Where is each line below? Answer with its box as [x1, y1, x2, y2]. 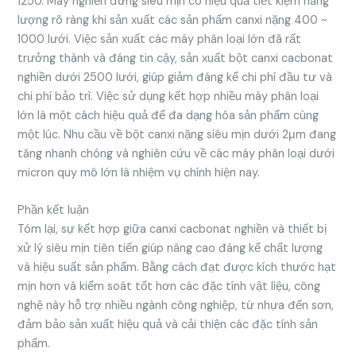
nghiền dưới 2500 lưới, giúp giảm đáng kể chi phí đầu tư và [17, 69, 333, 85]
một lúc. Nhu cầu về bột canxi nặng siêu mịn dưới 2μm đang [17, 126, 337, 142]
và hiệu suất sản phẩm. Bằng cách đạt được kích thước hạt [17, 259, 337, 275]
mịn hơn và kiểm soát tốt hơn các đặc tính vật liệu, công [17, 278, 321, 294]
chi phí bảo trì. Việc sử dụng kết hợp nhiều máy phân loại [17, 88, 319, 104]
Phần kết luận [17, 202, 90, 218]
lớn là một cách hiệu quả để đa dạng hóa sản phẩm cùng [17, 107, 319, 123]
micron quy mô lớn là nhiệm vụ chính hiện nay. [17, 164, 261, 180]
